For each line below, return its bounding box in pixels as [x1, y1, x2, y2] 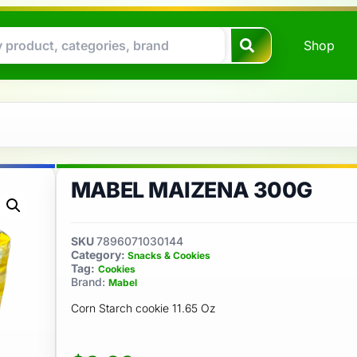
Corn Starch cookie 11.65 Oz [70, 301, 216, 315]
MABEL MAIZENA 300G [70, 177, 312, 202]
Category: [70, 248, 127, 261]
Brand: [70, 275, 108, 288]
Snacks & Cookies [127, 249, 210, 261]
